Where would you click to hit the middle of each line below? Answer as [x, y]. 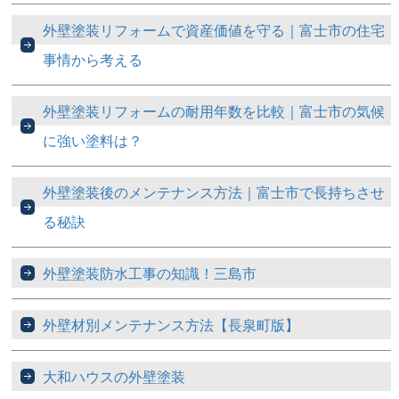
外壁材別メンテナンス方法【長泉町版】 [171, 325]
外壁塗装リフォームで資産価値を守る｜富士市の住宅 [214, 30]
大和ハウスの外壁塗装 [114, 377]
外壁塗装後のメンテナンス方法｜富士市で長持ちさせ [214, 192]
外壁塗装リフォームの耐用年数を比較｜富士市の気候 [214, 111]
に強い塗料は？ [93, 141]
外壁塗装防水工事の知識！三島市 [150, 273]
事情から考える [93, 60]
